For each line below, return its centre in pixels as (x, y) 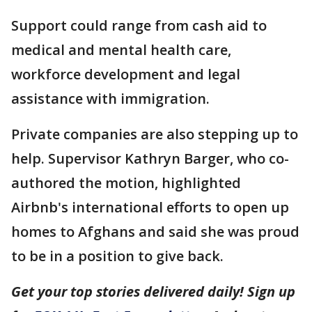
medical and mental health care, (121, 50)
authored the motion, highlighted (126, 183)
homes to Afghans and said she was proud (155, 232)
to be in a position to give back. (117, 256)
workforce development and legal (126, 74)
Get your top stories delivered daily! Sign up (153, 291)
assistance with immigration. (110, 99)
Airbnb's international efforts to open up (150, 207)
